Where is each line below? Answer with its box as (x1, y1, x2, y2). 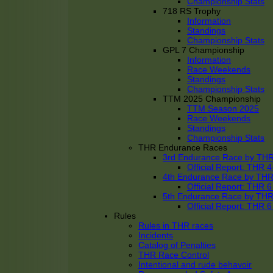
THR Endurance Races (138, 143, 227, 152)
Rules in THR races (138, 221, 213, 230)
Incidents (138, 230, 173, 240)
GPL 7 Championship (163, 45, 244, 55)
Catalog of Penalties (138, 240, 216, 250)
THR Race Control (138, 250, 209, 260)
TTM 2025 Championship (163, 94, 261, 104)
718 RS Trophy (163, 6, 221, 16)
